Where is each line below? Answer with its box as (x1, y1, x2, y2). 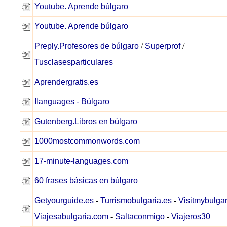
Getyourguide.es (34, 196, 94, 205)
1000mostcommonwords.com (34, 137, 140, 145)
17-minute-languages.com (34, 157, 128, 165)
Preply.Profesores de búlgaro (34, 42, 139, 50)
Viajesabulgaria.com (34, 212, 108, 221)
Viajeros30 (171, 212, 210, 221)
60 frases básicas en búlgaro (34, 176, 138, 185)
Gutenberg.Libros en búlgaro (34, 117, 137, 126)
